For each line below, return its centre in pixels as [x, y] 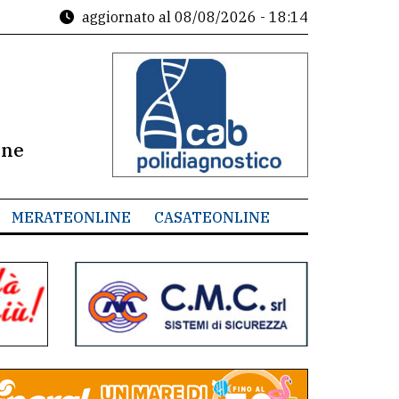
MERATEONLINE [71, 217]
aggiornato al [126, 17]
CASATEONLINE [212, 217]
